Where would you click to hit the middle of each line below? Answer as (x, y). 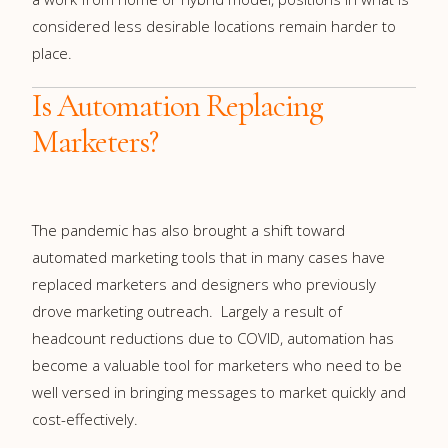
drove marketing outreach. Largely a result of (187, 310)
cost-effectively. (85, 418)
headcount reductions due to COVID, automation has (213, 337)
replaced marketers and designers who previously (204, 283)
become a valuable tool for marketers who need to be (217, 364)
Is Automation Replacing (177, 105)
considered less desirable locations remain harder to (214, 25)
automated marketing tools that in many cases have (208, 256)
